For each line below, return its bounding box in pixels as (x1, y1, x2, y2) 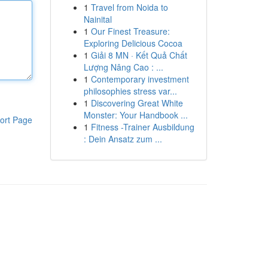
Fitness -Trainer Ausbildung (90, 121, 194, 133)
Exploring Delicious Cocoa (83, 37, 182, 49)
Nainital (83, 13, 112, 25)
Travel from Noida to (90, 1, 168, 13)
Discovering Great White (90, 97, 183, 109)
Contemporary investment (90, 73, 189, 85)
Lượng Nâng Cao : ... (83, 61, 163, 73)
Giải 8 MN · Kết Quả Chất (90, 49, 187, 61)
